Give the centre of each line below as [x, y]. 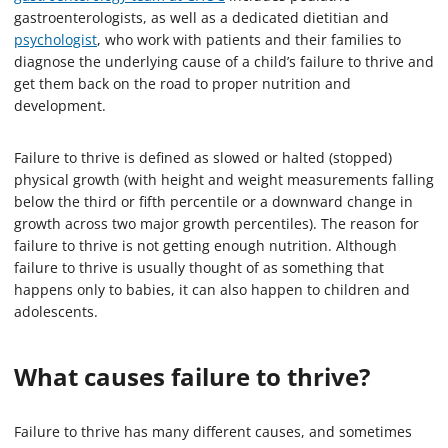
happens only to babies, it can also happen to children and [212, 290]
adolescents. [56, 312]
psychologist [55, 40]
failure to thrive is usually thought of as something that [199, 268]
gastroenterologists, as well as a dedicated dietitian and [201, 18]
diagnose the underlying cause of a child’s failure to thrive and [224, 62]
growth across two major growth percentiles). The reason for [216, 224]
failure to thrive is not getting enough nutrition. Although [205, 246]
